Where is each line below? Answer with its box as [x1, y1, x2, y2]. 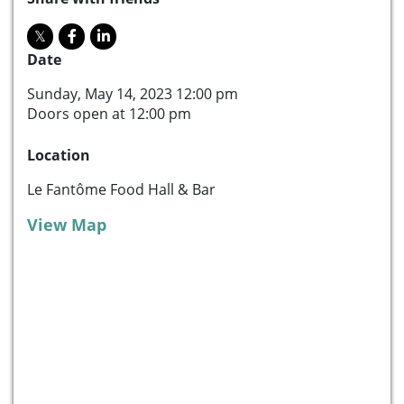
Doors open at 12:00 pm [27, 103, 191, 124]
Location [27, 144, 90, 165]
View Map [27, 213, 106, 235]
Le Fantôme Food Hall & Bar [27, 179, 216, 199]
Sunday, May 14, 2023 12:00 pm [27, 83, 238, 104]
